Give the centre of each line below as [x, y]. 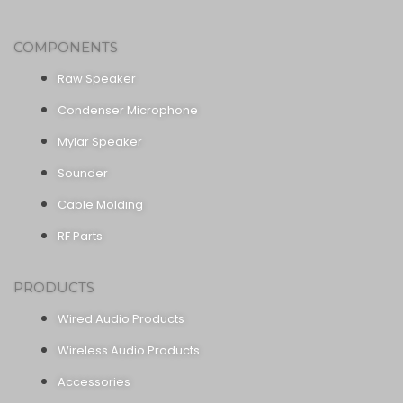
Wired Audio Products [121, 319]
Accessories [94, 382]
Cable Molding [101, 204]
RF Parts [81, 236]
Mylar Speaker [100, 141]
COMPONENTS [66, 47]
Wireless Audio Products [129, 351]
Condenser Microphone [128, 110]
